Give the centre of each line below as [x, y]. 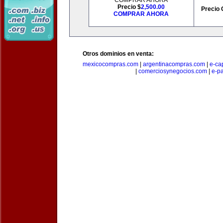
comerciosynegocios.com [173, 71]
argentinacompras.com [174, 64]
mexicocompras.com [111, 64]
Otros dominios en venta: [118, 54]
